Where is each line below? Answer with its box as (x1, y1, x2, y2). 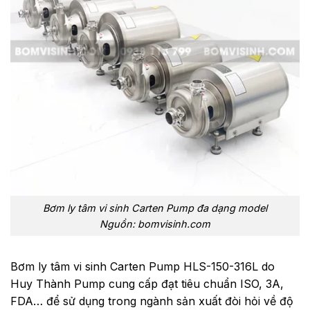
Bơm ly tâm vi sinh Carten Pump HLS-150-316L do (10, 259, 275, 273)
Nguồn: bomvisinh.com (100, 217, 210, 230)
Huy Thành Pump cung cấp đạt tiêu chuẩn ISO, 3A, (10, 276, 284, 291)
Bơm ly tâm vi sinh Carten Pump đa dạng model (43, 201, 267, 214)
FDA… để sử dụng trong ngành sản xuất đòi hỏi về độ (10, 293, 293, 308)
